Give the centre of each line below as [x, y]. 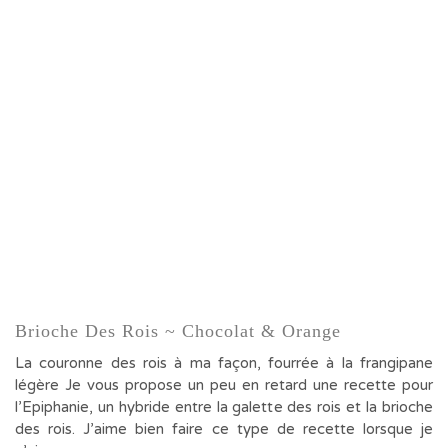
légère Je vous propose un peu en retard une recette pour [224, 385]
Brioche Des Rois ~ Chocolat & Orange [178, 331]
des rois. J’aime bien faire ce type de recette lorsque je [224, 429]
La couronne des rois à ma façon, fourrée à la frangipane [224, 363]
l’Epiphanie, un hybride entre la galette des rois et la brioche [224, 407]
